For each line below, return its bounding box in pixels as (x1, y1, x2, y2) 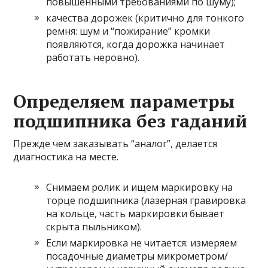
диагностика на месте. (13, 150, 119, 164)
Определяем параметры (13, 89, 235, 114)
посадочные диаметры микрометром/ (46, 249, 229, 263)
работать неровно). (46, 51, 140, 65)
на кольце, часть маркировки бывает (46, 207, 225, 221)
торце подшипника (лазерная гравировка (46, 194, 246, 208)
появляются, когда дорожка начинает (46, 38, 226, 51)
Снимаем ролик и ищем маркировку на (46, 181, 233, 194)
